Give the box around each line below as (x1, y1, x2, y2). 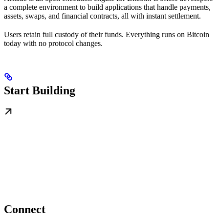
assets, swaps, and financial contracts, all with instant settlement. (4, 11, 201, 20)
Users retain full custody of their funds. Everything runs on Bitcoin (4, 30, 209, 39)
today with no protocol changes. (4, 39, 103, 47)
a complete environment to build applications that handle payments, (4, 2, 211, 11)
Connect (4, 202, 45, 216)
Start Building (4, 84, 75, 97)
